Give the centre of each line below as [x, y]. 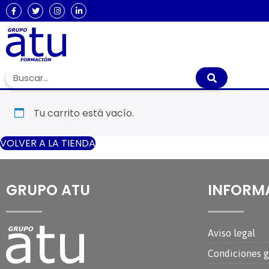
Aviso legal [231, 233]
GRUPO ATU [48, 190]
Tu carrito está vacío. [84, 113]
